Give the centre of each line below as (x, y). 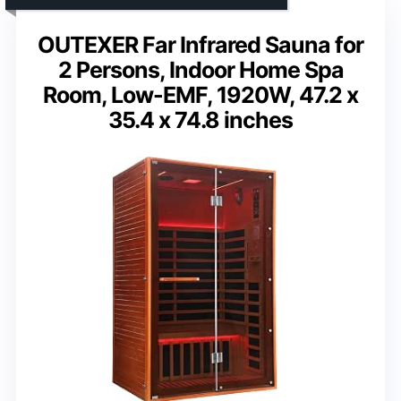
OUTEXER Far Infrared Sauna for (200, 44)
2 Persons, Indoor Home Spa (200, 69)
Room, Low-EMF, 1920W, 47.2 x (200, 94)
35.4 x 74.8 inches (200, 119)
